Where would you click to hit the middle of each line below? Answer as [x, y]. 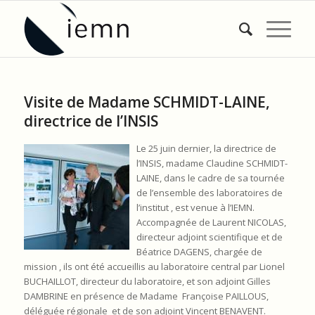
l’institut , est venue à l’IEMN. [195, 207]
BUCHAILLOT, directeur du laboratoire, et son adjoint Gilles [147, 281]
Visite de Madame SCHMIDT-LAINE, [147, 102]
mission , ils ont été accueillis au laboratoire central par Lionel [154, 266]
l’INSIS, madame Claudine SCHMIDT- [212, 163]
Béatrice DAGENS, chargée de [199, 252]
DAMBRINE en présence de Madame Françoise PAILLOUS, [146, 296]
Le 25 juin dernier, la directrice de [206, 148]
